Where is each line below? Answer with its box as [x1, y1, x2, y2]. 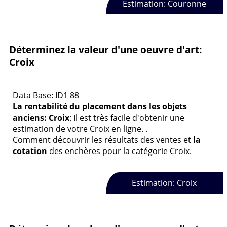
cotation [13, 145, 47, 157]
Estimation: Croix [132, 177, 197, 189]
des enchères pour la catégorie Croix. [47, 145, 192, 157]
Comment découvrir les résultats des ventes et [13, 134, 193, 145]
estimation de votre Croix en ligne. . [13, 123, 147, 134]
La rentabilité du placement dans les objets [13, 100, 187, 112]
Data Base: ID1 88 [13, 89, 79, 101]
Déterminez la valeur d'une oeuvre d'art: [9, 43, 202, 56]
